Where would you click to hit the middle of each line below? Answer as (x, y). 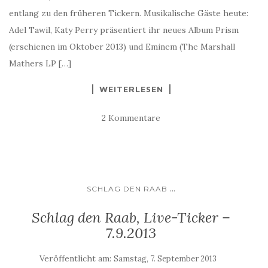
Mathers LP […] (40, 63)
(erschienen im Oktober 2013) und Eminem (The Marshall (122, 46)
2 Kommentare (131, 118)
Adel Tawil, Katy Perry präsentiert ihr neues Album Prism (124, 30)
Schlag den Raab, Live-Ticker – (131, 217)
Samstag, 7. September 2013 (165, 258)
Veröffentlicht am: (77, 258)
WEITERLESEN (131, 89)
